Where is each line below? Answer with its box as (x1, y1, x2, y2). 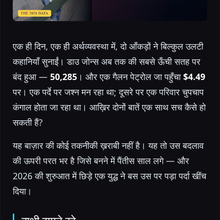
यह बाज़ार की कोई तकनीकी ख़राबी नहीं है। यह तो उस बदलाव (13, 139, 204, 151)
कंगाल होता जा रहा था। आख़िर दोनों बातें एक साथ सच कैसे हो (13, 101, 206, 113)
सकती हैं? (13, 116, 43, 128)
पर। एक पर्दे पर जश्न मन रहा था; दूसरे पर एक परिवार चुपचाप (13, 85, 204, 98)
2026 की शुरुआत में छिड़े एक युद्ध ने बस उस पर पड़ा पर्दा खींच (13, 169, 206, 182)
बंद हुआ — (13, 70, 50, 82)
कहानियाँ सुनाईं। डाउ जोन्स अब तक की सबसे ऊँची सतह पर (13, 55, 200, 67)
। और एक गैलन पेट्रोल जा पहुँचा (77, 70, 183, 82)
